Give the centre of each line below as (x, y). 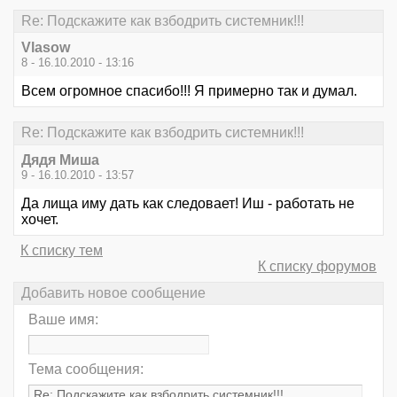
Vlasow (46, 48)
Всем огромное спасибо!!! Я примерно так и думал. (189, 91)
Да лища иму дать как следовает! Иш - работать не (188, 203)
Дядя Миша (60, 160)
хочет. (40, 219)
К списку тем (62, 250)
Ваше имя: (63, 319)
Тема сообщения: (86, 369)
